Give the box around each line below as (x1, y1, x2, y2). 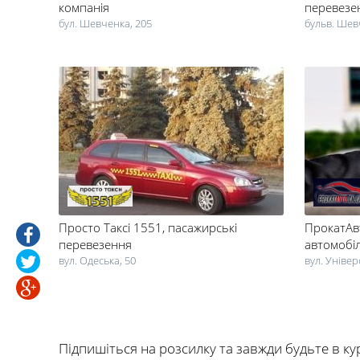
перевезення (59, 235, 132, 252)
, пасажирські (162, 219, 237, 235)
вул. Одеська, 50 (59, 252, 136, 268)
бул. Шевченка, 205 (59, 15, 152, 31)
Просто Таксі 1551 (59, 219, 162, 235)
